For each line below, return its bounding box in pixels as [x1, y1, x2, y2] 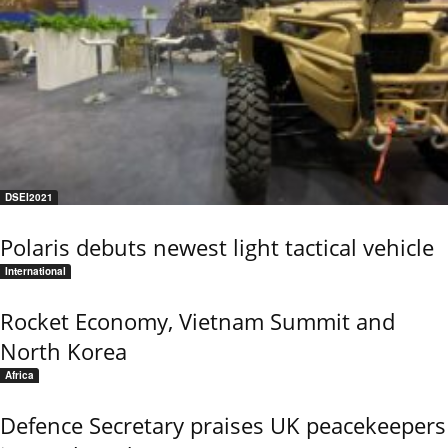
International [5, 264, 66, 279]
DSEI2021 [5, 190, 53, 205]
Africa [5, 368, 34, 383]
